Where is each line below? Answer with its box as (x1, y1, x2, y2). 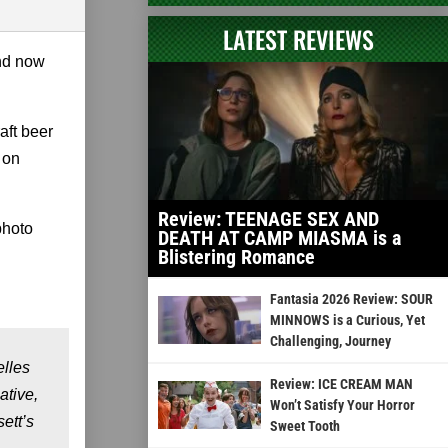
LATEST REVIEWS (222, 20, 374, 57)
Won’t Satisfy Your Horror (269, 396, 415, 413)
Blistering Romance (158, 244, 315, 269)
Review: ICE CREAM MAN (269, 375, 413, 392)
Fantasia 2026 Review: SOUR (269, 290, 433, 307)
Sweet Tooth (269, 417, 340, 434)
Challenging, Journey (269, 332, 391, 349)
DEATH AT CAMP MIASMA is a (158, 225, 401, 250)
